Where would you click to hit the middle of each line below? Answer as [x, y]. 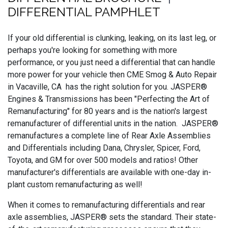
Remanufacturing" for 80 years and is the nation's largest [107, 111]
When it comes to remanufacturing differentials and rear [106, 205]
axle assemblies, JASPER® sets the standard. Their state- [112, 217]
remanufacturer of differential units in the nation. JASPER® [113, 123]
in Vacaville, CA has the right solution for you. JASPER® [107, 87]
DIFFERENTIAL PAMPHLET [84, 12]
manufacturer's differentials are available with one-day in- [109, 172]
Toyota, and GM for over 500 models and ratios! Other [103, 160]
